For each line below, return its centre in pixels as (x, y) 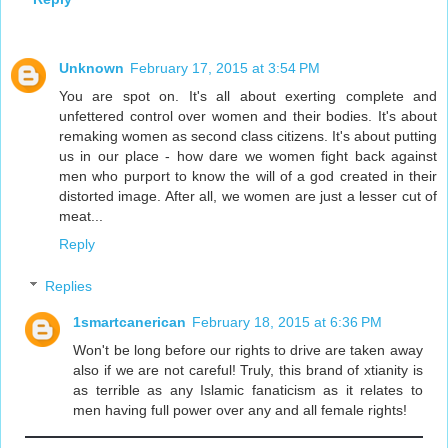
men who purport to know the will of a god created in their (248, 176)
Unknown (91, 68)
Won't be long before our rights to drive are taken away (248, 350)
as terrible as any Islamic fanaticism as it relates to (248, 390)
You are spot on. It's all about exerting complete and (248, 96)
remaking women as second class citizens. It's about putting (248, 136)
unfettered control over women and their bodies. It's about (248, 116)
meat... (81, 216)
